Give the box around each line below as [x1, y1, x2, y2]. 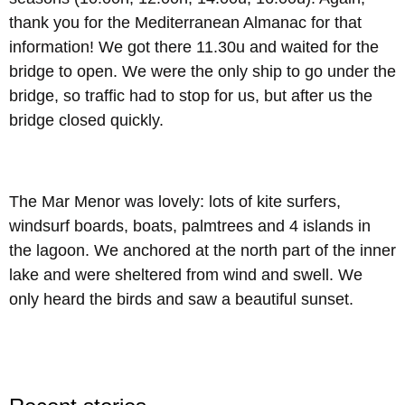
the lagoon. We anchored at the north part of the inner [9, 240, 396, 259]
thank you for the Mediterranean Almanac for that [9, 13, 362, 32]
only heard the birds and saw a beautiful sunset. [9, 289, 353, 308]
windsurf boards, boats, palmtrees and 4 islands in [9, 216, 371, 235]
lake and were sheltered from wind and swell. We [9, 265, 363, 284]
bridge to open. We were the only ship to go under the [9, 61, 396, 80]
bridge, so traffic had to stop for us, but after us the [9, 86, 372, 105]
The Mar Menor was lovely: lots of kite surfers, [9, 192, 341, 211]
